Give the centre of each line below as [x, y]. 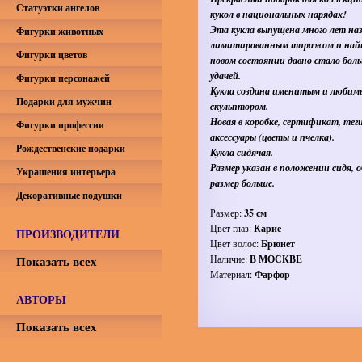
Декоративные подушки [69, 195]
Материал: [232, 274]
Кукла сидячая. [242, 152]
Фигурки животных [60, 31]
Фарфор [272, 274]
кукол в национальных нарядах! [278, 14]
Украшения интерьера [66, 172]
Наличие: [230, 259]
